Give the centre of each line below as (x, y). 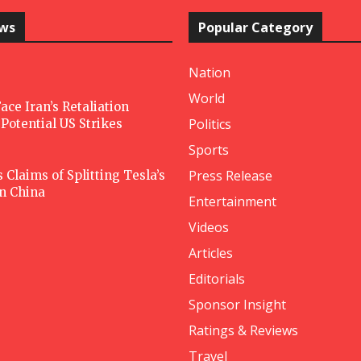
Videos (209, 227)
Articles (211, 253)
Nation (210, 73)
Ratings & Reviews (243, 330)
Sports (209, 150)
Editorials (217, 279)
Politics (210, 124)
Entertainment (232, 201)
